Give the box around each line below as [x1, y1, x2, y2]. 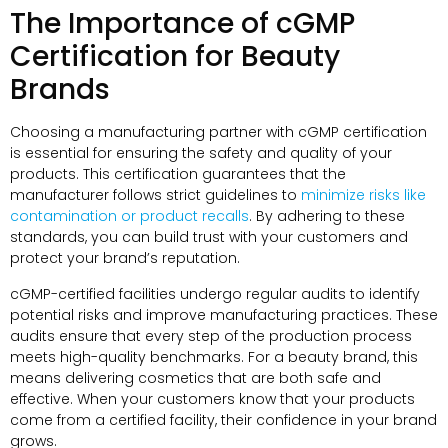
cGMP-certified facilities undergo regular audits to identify [10, 283, 420, 304]
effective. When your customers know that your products [10, 388, 415, 409]
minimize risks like [301, 185, 426, 206]
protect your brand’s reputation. [10, 248, 240, 269]
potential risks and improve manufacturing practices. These [10, 304, 438, 325]
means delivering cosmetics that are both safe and [10, 367, 381, 388]
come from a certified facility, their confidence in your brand [10, 409, 437, 430]
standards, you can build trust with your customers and [10, 227, 408, 248]
